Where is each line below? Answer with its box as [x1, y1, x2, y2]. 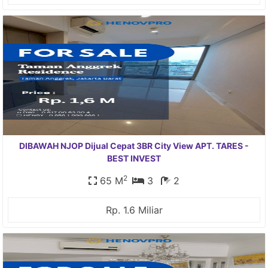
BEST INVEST [107, 153, 161, 163]
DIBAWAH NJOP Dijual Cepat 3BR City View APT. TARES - [19, 141, 249, 151]
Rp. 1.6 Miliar [105, 204, 163, 216]
